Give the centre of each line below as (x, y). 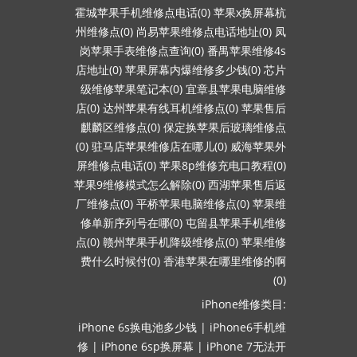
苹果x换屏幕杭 (250, 12)
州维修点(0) (104, 31)
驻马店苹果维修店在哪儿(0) (159, 146)
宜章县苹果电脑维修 (236, 89)
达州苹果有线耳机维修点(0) (171, 108)
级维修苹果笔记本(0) (131, 89)
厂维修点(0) (104, 204)
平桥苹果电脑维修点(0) (193, 204)
